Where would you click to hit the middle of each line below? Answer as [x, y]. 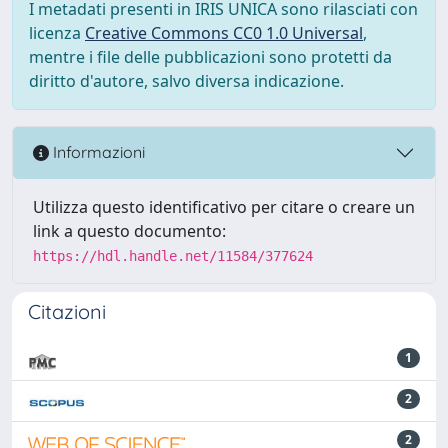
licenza [57, 32]
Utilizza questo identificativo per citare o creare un [224, 206]
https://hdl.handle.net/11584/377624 [173, 255]
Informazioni [97, 152]
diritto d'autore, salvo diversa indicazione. [186, 80]
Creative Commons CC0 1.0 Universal [224, 32]
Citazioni [67, 311]
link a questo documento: [129, 230]
